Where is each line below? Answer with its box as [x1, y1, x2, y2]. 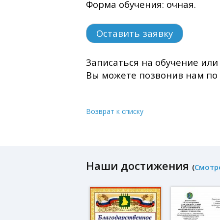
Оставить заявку [96, 27, 173, 39]
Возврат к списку [86, 106, 143, 116]
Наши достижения [94, 158, 192, 173]
